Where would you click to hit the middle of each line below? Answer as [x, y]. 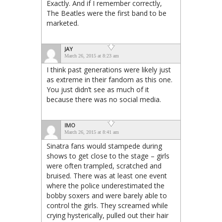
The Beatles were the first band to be [107, 13]
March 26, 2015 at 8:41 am [92, 132]
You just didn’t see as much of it [98, 89]
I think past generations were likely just [109, 69]
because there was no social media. [104, 99]
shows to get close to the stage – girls [108, 156]
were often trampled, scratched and [104, 166]
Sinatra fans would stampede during [104, 146]
